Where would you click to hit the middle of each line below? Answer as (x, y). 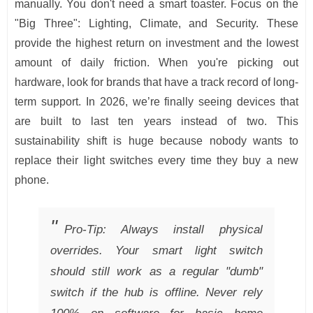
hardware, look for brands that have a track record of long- (156, 82)
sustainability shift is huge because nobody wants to (156, 140)
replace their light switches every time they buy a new (156, 160)
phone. (32, 180)
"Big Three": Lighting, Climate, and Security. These (156, 23)
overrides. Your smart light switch (156, 251)
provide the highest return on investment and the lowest (156, 43)
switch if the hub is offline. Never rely (156, 293)
